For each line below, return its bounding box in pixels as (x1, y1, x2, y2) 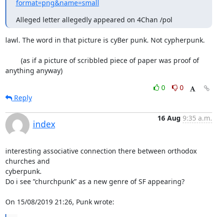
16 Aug (157, 113, 181, 123)
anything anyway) (5, 66, 62, 75)
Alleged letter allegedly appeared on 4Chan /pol (15, 15, 172, 24)
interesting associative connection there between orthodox (5, 146, 197, 155)
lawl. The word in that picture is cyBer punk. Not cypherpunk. (5, 35, 207, 45)
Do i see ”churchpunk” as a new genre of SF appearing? (5, 177, 185, 186)
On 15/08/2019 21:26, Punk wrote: (5, 197, 114, 206)
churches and (5, 156, 50, 166)
